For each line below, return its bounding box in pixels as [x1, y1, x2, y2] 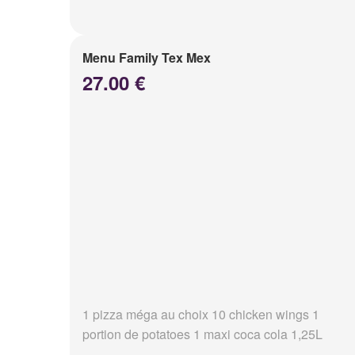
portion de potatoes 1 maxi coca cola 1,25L [82, 325, 323, 344]
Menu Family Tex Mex [82, 48, 211, 67]
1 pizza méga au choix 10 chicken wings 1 [82, 305, 319, 324]
